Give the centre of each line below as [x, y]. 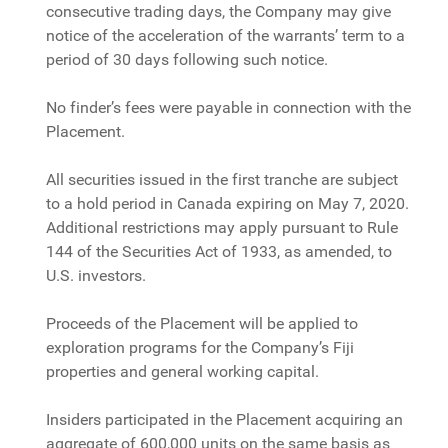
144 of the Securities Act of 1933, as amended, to [219, 252]
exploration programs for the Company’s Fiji [200, 348]
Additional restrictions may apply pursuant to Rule [222, 228]
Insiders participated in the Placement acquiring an [225, 420]
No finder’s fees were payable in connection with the [229, 108]
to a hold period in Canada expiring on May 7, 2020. [228, 204]
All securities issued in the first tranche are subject [222, 180]
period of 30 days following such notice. [187, 60]
